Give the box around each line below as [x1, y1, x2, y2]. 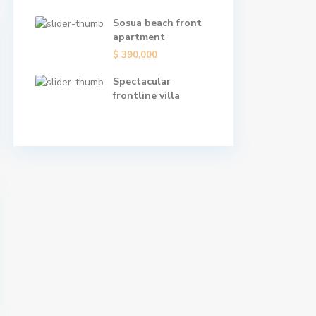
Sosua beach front [113, 16, 202, 30]
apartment [113, 30, 165, 44]
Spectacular [113, 75, 171, 88]
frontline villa [113, 89, 180, 102]
